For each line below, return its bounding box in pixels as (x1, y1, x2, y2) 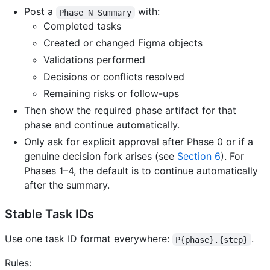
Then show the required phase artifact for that (24, 104, 236, 117)
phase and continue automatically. (24, 119, 180, 131)
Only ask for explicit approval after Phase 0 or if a (24, 136, 253, 148)
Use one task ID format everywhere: (5, 233, 172, 245)
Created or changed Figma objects (43, 37, 202, 49)
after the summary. (24, 179, 110, 192)
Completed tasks (43, 20, 121, 33)
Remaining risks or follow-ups (43, 87, 179, 100)
